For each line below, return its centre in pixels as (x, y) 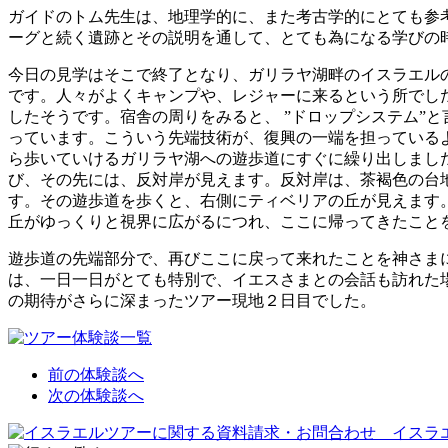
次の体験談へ (96, 396)
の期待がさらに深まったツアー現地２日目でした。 (192, 301)
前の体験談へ (96, 375)
